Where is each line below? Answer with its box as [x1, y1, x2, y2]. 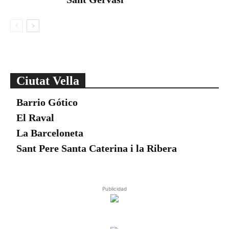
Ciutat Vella [16, 74, 79, 87]
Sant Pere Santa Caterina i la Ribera [16, 143, 177, 154]
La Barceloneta [16, 127, 83, 139]
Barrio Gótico [16, 97, 78, 108]
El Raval [16, 112, 54, 123]
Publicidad [102, 186, 127, 192]
